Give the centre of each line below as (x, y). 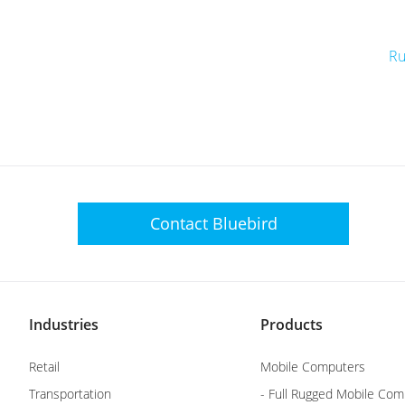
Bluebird (245, 223)
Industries (64, 324)
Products (292, 324)
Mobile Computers (313, 366)
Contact (181, 223)
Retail (44, 366)
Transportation (70, 393)
